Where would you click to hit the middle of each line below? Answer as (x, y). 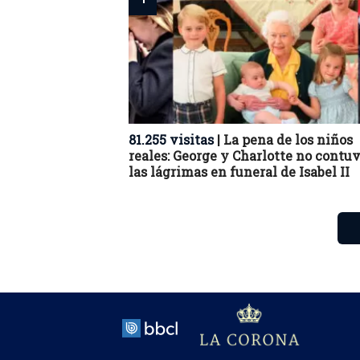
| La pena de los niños (283, 139)
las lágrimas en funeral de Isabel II (239, 172)
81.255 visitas (171, 139)
